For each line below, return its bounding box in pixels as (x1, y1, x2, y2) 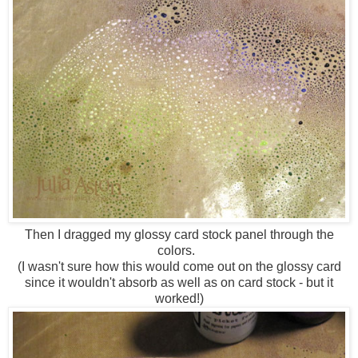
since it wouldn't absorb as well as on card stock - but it (25, 275, 333, 289)
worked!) (154, 291, 204, 305)
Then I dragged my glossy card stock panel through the (24, 227, 334, 241)
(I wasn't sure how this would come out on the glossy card (17, 259, 341, 273)
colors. (157, 243, 201, 257)
